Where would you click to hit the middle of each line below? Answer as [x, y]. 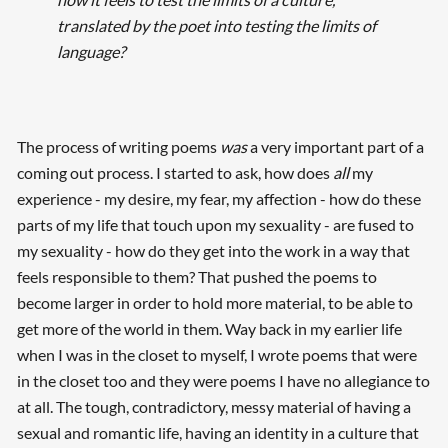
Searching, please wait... [232, 219]
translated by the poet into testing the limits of [216, 26]
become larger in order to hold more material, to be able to [214, 302]
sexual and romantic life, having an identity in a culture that [217, 432]
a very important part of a [335, 146]
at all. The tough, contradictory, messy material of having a [213, 406]
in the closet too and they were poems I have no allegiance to [223, 380]
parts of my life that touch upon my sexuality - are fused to [215, 224]
